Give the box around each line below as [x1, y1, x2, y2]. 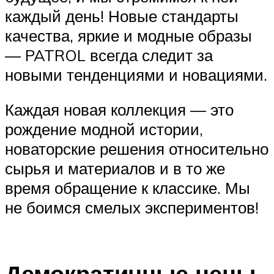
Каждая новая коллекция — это [5, 100, 234, 120]
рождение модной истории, [5, 119, 203, 139]
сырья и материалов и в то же [5, 158, 225, 179]
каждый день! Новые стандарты [5, 6, 239, 26]
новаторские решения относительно [5, 139, 268, 159]
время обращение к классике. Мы [5, 178, 250, 198]
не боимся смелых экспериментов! [5, 198, 259, 218]
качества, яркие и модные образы [5, 25, 252, 45]
